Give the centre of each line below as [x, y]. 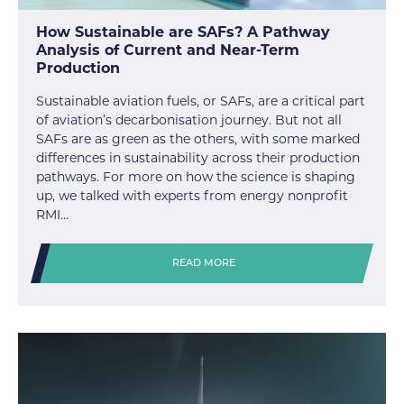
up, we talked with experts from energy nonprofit [192, 196]
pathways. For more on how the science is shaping [196, 177]
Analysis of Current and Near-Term [168, 50]
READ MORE [204, 264]
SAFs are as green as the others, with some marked [198, 139]
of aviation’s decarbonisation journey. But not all [189, 120]
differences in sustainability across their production [198, 158]
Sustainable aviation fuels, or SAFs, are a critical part [201, 101]
